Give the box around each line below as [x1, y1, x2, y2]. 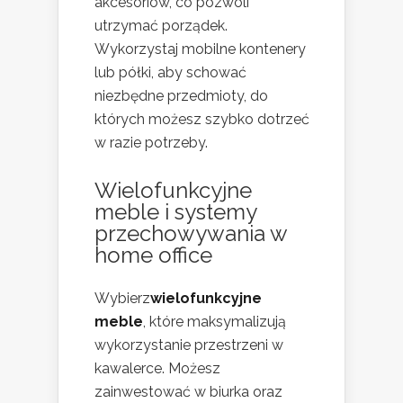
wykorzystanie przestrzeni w [94, 336, 283, 354]
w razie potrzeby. [94, 134, 208, 152]
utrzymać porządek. [94, 17, 228, 35]
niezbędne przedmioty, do [94, 87, 268, 105]
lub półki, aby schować [94, 64, 246, 82]
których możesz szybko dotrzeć [94, 111, 309, 129]
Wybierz [94, 290, 150, 308]
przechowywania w [94, 220, 287, 247]
